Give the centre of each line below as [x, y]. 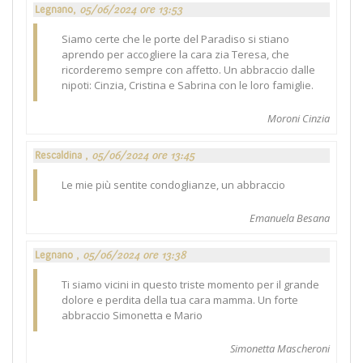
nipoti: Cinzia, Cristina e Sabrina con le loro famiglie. [188, 85]
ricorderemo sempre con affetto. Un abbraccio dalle [188, 69]
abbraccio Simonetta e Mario [132, 315]
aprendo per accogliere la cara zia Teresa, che [175, 54]
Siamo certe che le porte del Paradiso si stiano [175, 38]
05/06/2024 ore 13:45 [143, 155]
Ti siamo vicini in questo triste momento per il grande [190, 284]
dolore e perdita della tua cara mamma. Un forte [180, 299]
